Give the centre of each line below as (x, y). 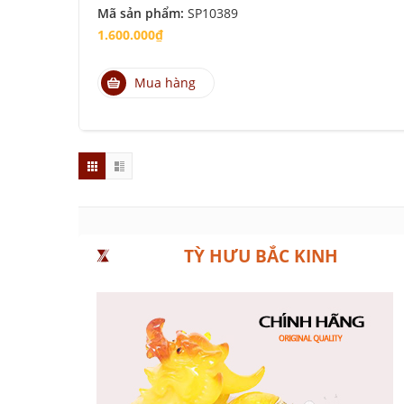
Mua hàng (165, 83)
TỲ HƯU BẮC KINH (261, 256)
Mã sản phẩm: (142, 13)
